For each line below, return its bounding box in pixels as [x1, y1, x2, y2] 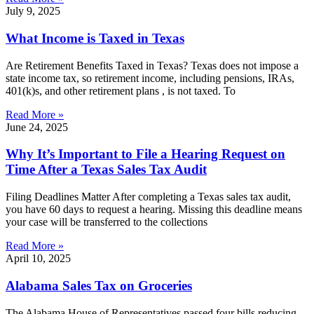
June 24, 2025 [6, 121, 68, 133]
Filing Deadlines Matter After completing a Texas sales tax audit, [6, 191, 291, 203]
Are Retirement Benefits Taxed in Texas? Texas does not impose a [6, 59, 299, 71]
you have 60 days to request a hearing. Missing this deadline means [6, 203, 302, 216]
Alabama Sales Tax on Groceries [6, 278, 192, 293]
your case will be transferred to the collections [6, 216, 207, 228]
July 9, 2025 [6, 5, 60, 18]
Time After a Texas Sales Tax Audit [6, 162, 207, 177]
